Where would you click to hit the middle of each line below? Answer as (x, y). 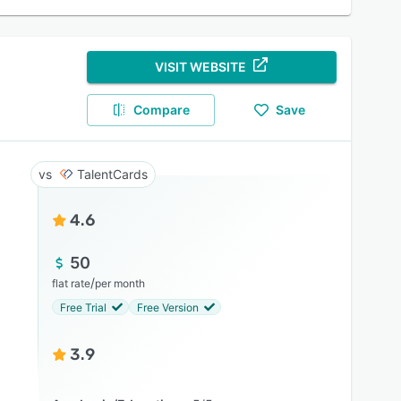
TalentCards (112, 174)
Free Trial (83, 307)
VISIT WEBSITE (201, 67)
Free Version (167, 307)
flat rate (71, 283)
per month (119, 283)
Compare (162, 110)
